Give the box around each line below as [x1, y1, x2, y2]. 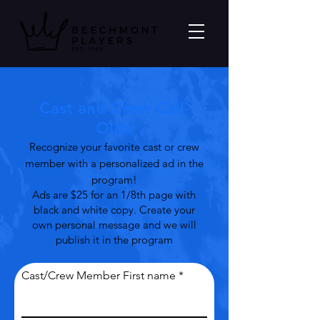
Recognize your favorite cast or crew [29, 140, 199, 154]
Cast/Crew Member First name [21, 269, 176, 282]
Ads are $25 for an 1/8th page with [32, 188, 196, 201]
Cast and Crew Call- [39, 98, 189, 118]
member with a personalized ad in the [24, 156, 204, 170]
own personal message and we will [31, 218, 196, 231]
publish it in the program [55, 233, 173, 246]
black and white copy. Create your [33, 203, 195, 216]
